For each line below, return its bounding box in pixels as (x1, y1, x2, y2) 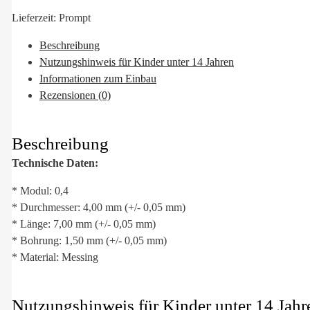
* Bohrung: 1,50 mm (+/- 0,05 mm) (12, 234, 167, 246)
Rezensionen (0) (39, 89, 111, 102)
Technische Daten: (12, 156, 98, 169)
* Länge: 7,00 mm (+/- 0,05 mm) (12, 217, 156, 230)
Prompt (59, 12, 91, 24)
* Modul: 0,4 (12, 184, 69, 197)
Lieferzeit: (12, 12, 59, 24)
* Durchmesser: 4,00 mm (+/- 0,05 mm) (12, 201, 185, 213)
